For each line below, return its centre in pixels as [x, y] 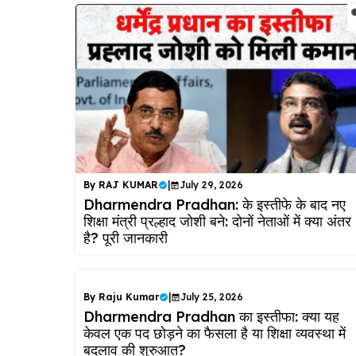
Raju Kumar [128, 296]
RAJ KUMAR [128, 184]
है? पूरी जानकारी [125, 238]
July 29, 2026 [211, 184]
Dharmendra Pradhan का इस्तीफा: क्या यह [211, 316]
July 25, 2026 [211, 296]
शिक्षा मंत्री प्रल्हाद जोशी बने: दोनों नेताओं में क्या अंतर [217, 221]
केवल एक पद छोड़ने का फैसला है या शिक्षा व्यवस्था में [214, 333]
